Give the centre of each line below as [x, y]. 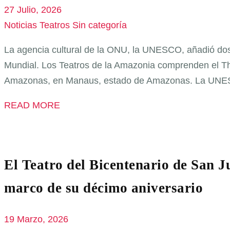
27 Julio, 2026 [33, 10]
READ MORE [32, 106]
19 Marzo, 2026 [36, 219]
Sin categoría [100, 25]
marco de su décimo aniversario [103, 188]
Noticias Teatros [37, 25]
